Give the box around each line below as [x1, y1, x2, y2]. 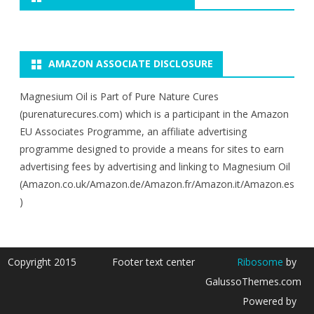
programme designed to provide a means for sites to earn [20, 142, 284, 156]
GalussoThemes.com [205, 275, 301, 288]
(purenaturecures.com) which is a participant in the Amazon [20, 107, 289, 121]
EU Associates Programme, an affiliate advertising [20, 125, 247, 138]
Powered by [242, 294, 296, 308]
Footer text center [112, 255, 196, 268]
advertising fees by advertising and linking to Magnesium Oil [20, 160, 290, 173]
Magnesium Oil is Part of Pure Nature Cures [20, 90, 219, 103]
